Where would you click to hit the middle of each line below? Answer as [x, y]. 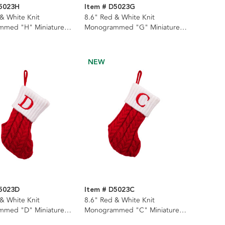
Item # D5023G [109, 7]
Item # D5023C [109, 190]
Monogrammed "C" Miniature [132, 210]
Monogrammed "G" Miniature [132, 27]
